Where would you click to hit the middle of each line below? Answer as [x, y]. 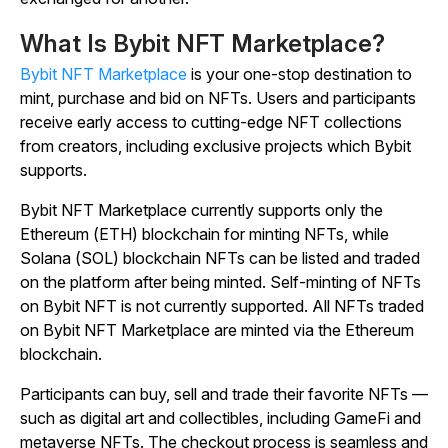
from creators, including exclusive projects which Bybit [215, 146]
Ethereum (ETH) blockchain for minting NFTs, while [204, 234]
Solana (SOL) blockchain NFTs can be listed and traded [220, 258]
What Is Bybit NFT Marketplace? [205, 43]
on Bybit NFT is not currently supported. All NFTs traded [222, 306]
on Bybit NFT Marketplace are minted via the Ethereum [217, 330]
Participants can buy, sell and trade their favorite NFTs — [224, 394]
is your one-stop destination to [299, 74]
